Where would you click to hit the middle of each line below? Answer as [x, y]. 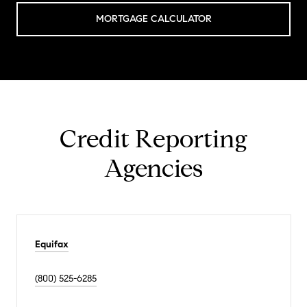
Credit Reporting [153, 139]
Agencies [153, 169]
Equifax [52, 245]
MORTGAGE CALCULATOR [153, 19]
